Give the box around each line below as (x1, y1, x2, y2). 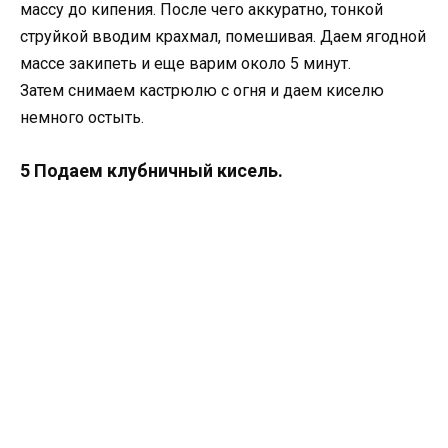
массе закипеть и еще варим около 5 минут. (20, 53, 351, 73)
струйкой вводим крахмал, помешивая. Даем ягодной (20, 26, 426, 46)
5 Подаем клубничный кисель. (20, 160, 283, 182)
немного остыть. (20, 107, 144, 127)
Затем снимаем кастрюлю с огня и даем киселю (20, 80, 384, 100)
